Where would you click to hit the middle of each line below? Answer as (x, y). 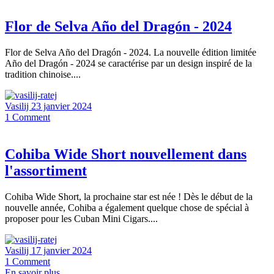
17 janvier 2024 (61, 250)
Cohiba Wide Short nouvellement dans (126, 154)
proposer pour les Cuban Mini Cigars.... (81, 218)
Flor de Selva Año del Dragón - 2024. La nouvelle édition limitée (131, 52)
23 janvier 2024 (61, 106)
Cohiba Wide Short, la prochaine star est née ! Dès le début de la (129, 196)
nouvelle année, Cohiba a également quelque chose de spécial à (127, 207)
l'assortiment (46, 170)
